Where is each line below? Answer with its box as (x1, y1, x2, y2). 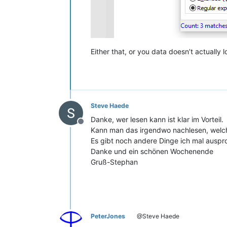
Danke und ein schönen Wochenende (91, 147, 213, 156)
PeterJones (91, 212, 125, 220)
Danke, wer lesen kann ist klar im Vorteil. (91, 115, 223, 124)
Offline (80, 122, 105, 132)
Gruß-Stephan (91, 158, 138, 167)
